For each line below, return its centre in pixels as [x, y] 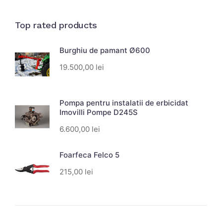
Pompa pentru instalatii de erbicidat [124, 103]
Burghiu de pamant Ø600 [105, 51]
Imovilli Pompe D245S [99, 112]
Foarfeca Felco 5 [89, 155]
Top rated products [56, 25]
